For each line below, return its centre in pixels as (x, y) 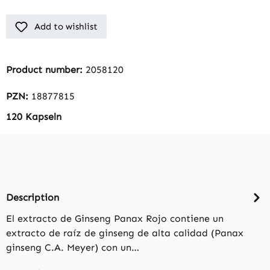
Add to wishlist (66, 27)
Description (33, 197)
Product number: (46, 70)
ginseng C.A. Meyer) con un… (73, 247)
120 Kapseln (34, 117)
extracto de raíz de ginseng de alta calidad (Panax (125, 233)
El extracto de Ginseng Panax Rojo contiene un (115, 218)
